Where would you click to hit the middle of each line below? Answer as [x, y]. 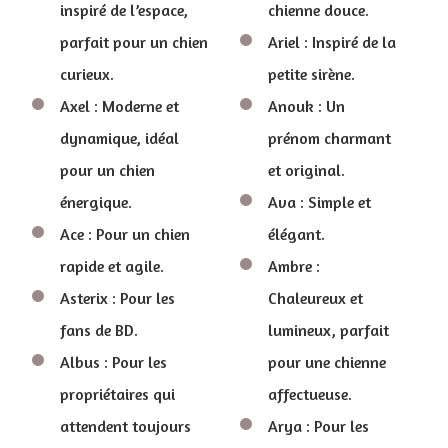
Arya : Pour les [318, 426]
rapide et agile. [112, 266]
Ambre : [294, 266]
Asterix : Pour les [117, 298]
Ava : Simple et [319, 202]
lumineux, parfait [328, 330]
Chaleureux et [315, 298]
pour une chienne [327, 362]
